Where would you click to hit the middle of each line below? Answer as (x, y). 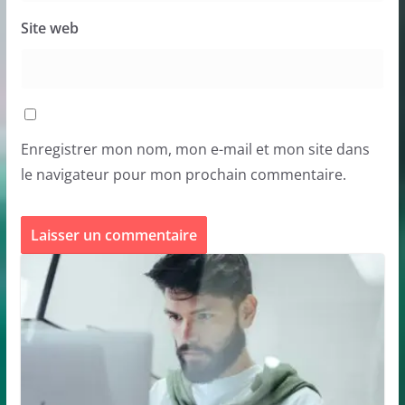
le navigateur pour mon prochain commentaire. (183, 174)
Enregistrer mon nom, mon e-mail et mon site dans (195, 149)
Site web (49, 28)
